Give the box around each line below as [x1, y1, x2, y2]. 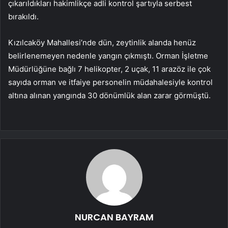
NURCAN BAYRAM [74, 211, 154, 224]
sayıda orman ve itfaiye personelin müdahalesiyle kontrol [8, 77, 213, 88]
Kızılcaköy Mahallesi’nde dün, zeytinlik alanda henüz [8, 38, 196, 48]
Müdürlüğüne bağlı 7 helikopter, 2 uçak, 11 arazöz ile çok [8, 64, 211, 74]
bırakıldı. [8, 12, 39, 22]
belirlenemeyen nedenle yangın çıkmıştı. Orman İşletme [8, 51, 208, 61]
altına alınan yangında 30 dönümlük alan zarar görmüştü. [8, 91, 211, 101]
